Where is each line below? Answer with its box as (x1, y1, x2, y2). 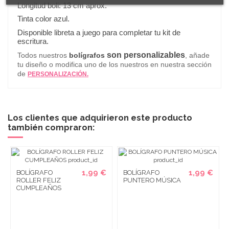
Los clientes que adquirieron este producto (8, 112, 192, 123)
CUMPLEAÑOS (16, 184, 61, 192)
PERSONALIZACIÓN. (28, 70, 88, 78)
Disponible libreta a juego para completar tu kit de (17, 28, 180, 37)
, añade (185, 51, 210, 59)
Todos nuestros (17, 51, 67, 59)
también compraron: (8, 122, 95, 132)
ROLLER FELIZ (16, 176, 61, 185)
